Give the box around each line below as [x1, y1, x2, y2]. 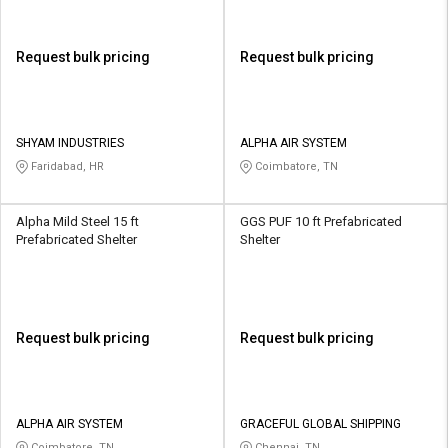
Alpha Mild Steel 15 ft [16, 214, 139, 230]
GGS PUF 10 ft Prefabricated [240, 214, 402, 230]
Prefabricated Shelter [16, 232, 137, 248]
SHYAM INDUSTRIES [16, 136, 124, 151]
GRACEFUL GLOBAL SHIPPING [240, 417, 401, 432]
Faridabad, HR [28, 160, 104, 174]
